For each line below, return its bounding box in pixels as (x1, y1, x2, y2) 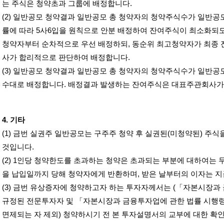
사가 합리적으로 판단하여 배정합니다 (2, 53, 128, 61)
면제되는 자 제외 (2, 210, 58, 218)
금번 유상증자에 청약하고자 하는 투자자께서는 (13, 183, 171, 191)
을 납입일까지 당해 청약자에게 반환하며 (2, 170, 137, 178)
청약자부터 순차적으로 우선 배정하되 (2, 40, 128, 48)
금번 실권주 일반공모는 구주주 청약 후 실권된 (13, 129, 167, 137)
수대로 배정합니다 (2, 80, 64, 88)
